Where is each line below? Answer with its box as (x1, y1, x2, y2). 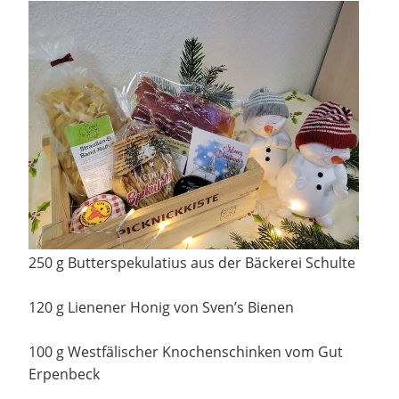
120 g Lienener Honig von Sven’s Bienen (28, 297, 294, 318)
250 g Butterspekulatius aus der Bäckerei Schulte (28, 253, 355, 273)
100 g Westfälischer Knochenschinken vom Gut (28, 342, 343, 362)
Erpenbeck (28, 364, 100, 385)
